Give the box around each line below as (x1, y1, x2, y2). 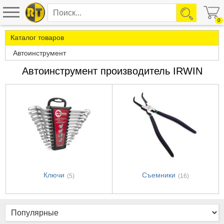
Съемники (142, 171, 175, 179)
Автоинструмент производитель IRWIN (21, 65, 202, 76)
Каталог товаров (10, 33, 64, 41)
